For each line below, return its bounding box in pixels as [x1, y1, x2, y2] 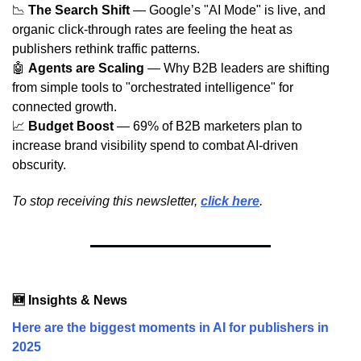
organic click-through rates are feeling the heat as [12, 23, 293, 37]
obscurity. [12, 158, 66, 172]
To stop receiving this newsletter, [12, 194, 201, 209]
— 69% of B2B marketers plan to [114, 119, 302, 134]
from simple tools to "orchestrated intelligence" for [12, 81, 293, 95]
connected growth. [12, 100, 117, 114]
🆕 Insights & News [12, 293, 127, 308]
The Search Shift [28, 3, 130, 18]
